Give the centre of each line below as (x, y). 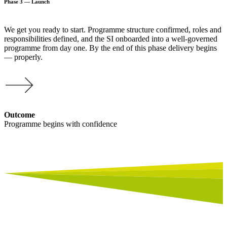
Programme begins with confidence (61, 124)
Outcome (20, 115)
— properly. (23, 57)
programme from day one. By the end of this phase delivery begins (110, 48)
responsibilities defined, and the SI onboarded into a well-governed (111, 39)
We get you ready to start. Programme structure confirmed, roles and (113, 29)
